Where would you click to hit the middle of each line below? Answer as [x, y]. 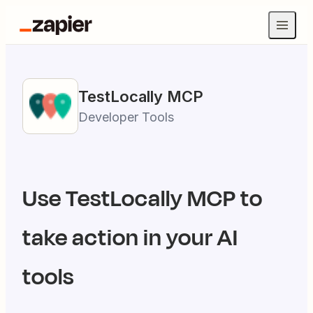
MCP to [223, 199]
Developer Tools [126, 117]
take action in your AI [130, 238]
